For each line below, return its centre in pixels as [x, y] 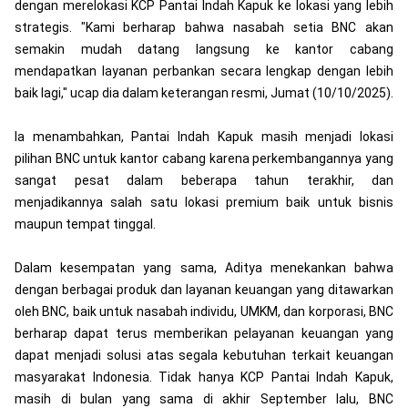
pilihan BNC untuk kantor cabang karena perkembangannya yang [204, 158]
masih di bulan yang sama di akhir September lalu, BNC [204, 398]
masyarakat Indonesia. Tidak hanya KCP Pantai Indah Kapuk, [204, 377]
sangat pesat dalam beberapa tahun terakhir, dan [204, 180]
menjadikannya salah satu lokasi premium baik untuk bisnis [204, 202]
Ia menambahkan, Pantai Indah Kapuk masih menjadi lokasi [204, 136]
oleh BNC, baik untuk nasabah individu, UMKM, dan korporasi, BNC [204, 311]
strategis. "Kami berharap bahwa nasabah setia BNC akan [204, 27]
